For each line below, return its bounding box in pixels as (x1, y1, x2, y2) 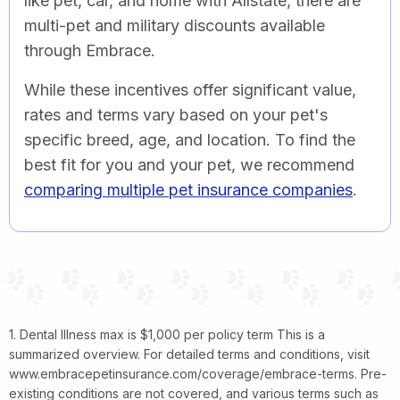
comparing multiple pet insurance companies (24, 179, 353, 199)
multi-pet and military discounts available (24, 15, 325, 35)
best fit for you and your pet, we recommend (24, 154, 354, 174)
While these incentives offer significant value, (24, 79, 356, 99)
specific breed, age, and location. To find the (24, 129, 355, 149)
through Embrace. (24, 40, 155, 60)
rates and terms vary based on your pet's (24, 104, 328, 124)
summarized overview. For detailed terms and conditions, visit (9, 346, 370, 362)
